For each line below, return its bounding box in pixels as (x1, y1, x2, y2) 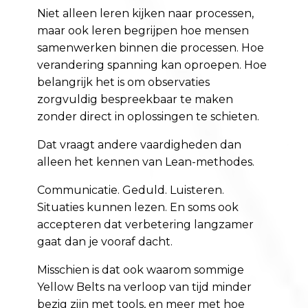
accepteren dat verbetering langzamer (37, 218, 254, 232)
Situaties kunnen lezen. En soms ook (37, 201, 239, 214)
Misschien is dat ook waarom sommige (37, 263, 245, 277)
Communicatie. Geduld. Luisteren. (37, 184, 225, 197)
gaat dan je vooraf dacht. (37, 235, 173, 249)
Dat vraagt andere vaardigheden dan (37, 138, 242, 152)
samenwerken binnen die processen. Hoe (37, 41, 265, 55)
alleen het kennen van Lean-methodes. (37, 155, 255, 169)
